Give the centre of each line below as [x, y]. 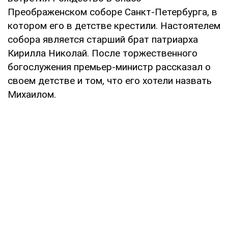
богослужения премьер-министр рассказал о [109, 67]
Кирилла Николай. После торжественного [103, 53]
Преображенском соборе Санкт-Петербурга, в [112, 12]
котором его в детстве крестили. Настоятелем [114, 25]
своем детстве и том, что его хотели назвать [110, 80]
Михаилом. [32, 94]
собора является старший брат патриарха [103, 39]
